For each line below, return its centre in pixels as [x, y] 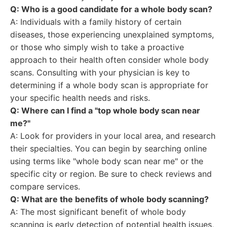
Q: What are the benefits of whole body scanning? [109, 199]
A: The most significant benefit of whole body [98, 212]
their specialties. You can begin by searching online [108, 148]
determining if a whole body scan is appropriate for [109, 85]
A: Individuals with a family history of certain [96, 22]
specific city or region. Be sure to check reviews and [111, 174]
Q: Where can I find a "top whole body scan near [105, 110]
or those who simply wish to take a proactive [97, 47]
